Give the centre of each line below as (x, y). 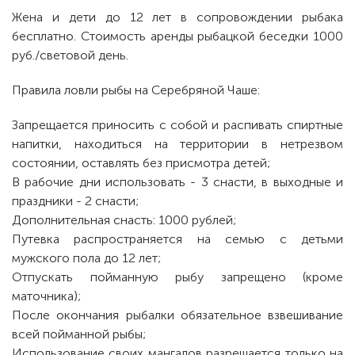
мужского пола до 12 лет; (86, 258)
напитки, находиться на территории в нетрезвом (177, 144)
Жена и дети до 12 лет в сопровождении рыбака (177, 17)
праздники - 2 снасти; (75, 201)
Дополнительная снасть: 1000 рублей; (124, 220)
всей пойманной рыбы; (79, 334)
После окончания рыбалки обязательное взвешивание (177, 315)
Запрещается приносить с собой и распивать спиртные (177, 125)
